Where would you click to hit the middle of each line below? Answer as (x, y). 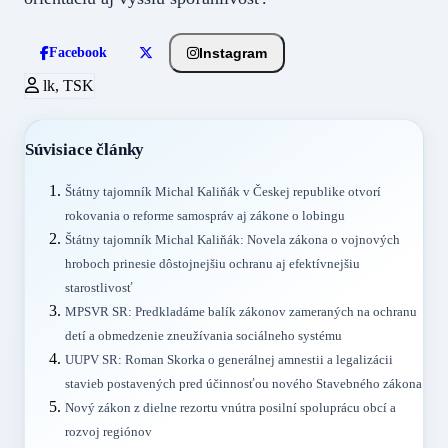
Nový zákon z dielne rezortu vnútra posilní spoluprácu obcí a (230, 407)
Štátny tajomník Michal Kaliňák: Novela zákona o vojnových (232, 239)
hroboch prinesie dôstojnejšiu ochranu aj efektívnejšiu (212, 263)
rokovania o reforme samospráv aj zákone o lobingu (205, 215)
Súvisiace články (85, 150)
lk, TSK (66, 86)
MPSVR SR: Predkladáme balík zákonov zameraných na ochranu (241, 311)
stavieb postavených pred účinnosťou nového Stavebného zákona (243, 383)
